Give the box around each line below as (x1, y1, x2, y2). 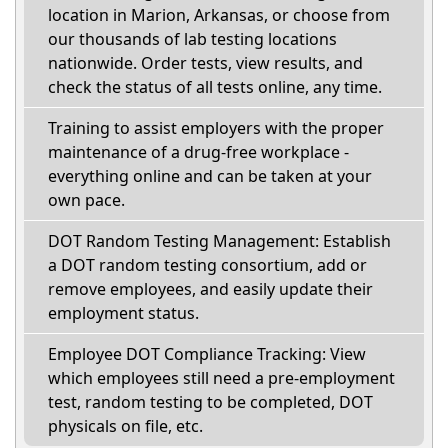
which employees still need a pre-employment (48, 366, 395, 389)
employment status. (48, 301, 199, 324)
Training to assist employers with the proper (48, 116, 384, 139)
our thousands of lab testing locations (48, 27, 337, 50)
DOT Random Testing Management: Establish (48, 229, 391, 252)
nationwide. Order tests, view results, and (48, 51, 363, 74)
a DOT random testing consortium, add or (48, 253, 367, 276)
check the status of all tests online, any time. (48, 75, 382, 98)
